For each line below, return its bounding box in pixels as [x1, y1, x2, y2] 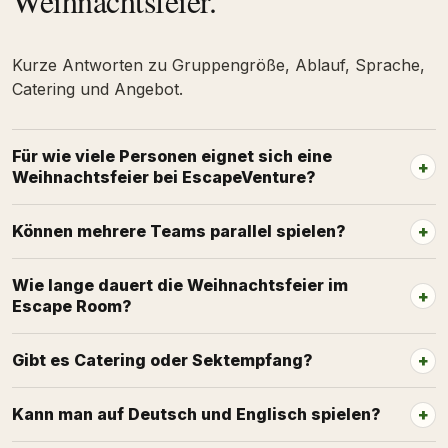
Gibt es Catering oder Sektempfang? [12, 350, 313, 370]
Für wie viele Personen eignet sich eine [12, 146, 332, 166]
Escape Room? [12, 296, 132, 316]
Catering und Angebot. [12, 79, 183, 99]
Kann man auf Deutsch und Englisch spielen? [12, 404, 381, 424]
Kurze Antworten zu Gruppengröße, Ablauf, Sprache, [12, 55, 425, 75]
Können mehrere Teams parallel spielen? [12, 221, 346, 241]
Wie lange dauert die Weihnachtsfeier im [12, 275, 348, 295]
